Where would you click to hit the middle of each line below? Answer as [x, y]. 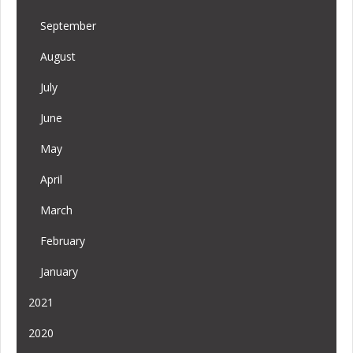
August [58, 57]
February [63, 241]
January [59, 272]
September [68, 26]
